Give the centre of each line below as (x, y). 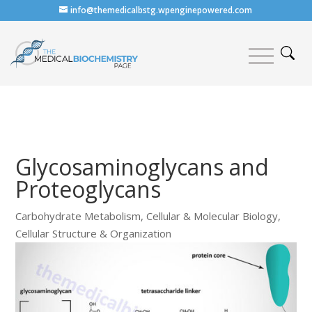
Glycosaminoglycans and (142, 166)
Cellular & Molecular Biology (212, 216)
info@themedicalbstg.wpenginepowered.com (162, 10)
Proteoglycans (88, 189)
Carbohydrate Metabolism (78, 216)
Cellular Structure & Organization (94, 233)
